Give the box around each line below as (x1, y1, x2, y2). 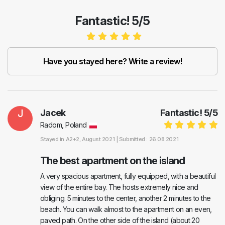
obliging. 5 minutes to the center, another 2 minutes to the (40, 194, 211, 203)
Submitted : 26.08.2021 (119, 136, 179, 143)
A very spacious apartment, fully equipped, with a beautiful (40, 172, 216, 181)
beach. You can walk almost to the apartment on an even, (40, 205, 212, 214)
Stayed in (40, 136, 66, 143)
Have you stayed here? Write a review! (43, 56, 182, 67)
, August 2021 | (79, 136, 119, 143)
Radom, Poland (40, 121, 87, 130)
